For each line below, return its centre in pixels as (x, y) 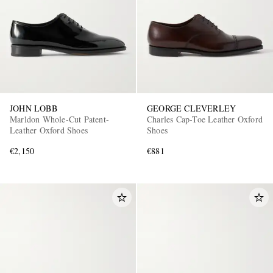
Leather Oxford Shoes (49, 130)
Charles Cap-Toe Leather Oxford (205, 119)
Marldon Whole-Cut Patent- (59, 119)
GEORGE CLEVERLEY (192, 108)
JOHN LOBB (34, 108)
